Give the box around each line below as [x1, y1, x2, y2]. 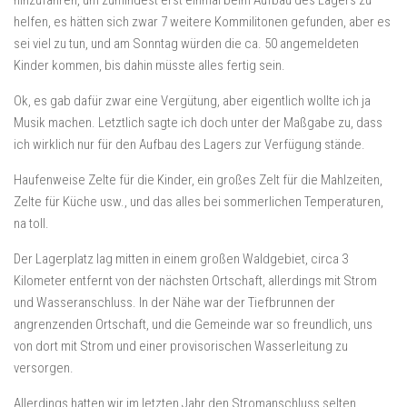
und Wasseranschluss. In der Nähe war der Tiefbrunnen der [14, 294, 335, 311]
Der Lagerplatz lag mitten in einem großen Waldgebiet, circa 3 [14, 251, 348, 267]
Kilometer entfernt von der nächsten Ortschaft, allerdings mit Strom [14, 273, 377, 289]
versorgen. [14, 360, 74, 376]
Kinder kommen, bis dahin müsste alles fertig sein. [14, 57, 285, 74]
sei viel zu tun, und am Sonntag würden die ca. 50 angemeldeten [14, 35, 359, 52]
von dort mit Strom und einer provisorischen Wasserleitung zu [14, 338, 348, 354]
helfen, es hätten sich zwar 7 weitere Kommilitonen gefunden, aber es [14, 14, 391, 30]
